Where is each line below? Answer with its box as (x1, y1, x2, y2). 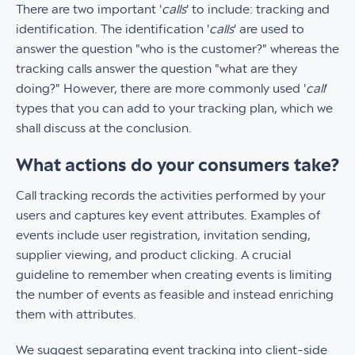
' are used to (234, 22, 304, 36)
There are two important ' (16, 2, 162, 17)
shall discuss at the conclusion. (16, 121, 192, 136)
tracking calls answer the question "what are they (16, 62, 297, 76)
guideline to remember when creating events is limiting (16, 268, 332, 282)
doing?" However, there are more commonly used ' (16, 82, 306, 96)
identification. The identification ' (16, 22, 209, 36)
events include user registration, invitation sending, (16, 228, 311, 242)
